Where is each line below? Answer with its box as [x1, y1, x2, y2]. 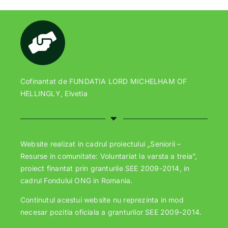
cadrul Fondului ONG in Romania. [20, 176, 133, 185]
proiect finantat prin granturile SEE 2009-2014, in [20, 163, 190, 173]
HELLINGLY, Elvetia [20, 89, 88, 98]
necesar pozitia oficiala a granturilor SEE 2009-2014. [20, 207, 202, 216]
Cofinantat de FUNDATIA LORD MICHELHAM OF [20, 77, 187, 86]
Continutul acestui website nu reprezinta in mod [20, 195, 184, 204]
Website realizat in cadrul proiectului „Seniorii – [20, 139, 181, 148]
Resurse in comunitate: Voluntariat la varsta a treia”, [20, 151, 197, 160]
